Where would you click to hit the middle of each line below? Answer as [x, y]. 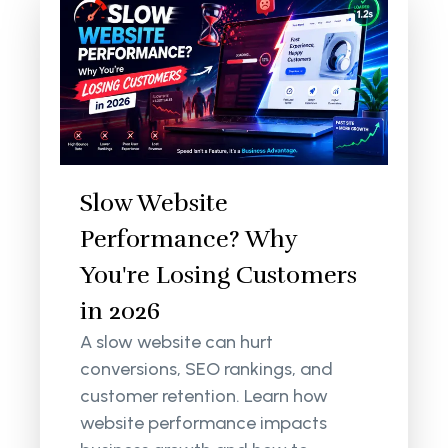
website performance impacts [204, 423]
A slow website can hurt [177, 342]
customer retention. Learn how [204, 396]
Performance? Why [189, 239]
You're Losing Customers [219, 275]
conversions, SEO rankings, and [207, 369]
